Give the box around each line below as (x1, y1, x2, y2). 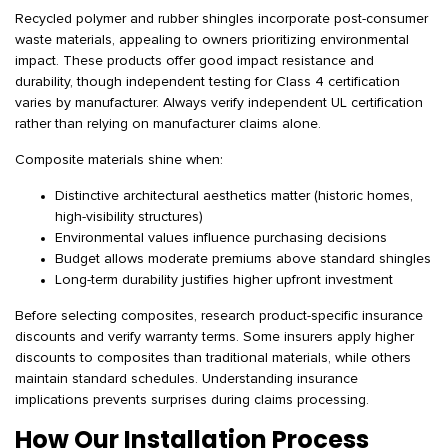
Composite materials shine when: (15, 153, 223, 167)
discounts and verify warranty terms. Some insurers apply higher (15, 330, 414, 344)
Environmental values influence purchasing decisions (55, 231, 387, 245)
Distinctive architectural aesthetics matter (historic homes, (55, 189, 413, 203)
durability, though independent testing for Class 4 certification (15, 75, 400, 89)
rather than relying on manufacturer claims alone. (15, 117, 321, 131)
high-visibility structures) (55, 210, 203, 224)
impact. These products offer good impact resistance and (15, 54, 374, 68)
